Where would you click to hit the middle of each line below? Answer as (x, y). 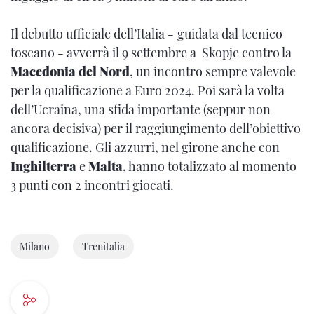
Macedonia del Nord (70, 71)
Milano (35, 246)
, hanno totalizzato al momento (210, 166)
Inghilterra (45, 166)
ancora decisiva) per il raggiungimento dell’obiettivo (156, 128)
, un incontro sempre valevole (213, 71)
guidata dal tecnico (230, 34)
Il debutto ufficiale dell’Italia (89, 34)
